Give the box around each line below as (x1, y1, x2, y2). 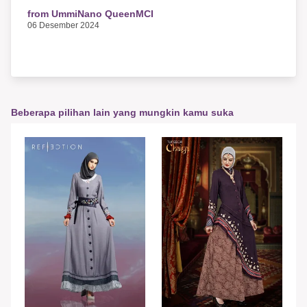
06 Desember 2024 (27, 20, 99, 30)
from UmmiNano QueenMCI (27, 8, 153, 19)
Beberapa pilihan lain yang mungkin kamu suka (11, 106, 234, 118)
